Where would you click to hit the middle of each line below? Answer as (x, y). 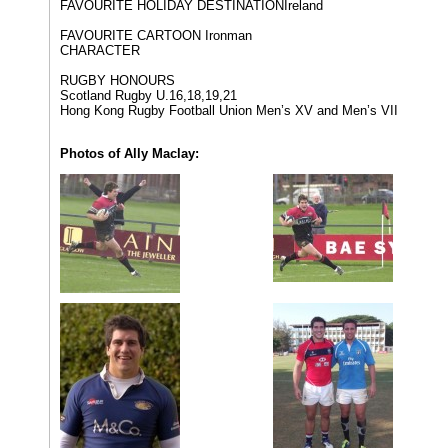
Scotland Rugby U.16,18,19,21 (148, 95)
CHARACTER (100, 50)
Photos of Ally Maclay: (129, 153)
